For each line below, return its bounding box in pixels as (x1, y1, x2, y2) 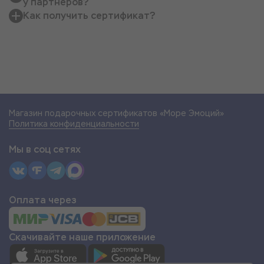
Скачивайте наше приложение (9, 231, 156, 244)
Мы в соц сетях (9, 143, 81, 156)
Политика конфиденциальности (9, 118, 139, 130)
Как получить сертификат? (23, 9, 156, 22)
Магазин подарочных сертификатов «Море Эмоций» (9, 108, 224, 119)
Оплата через (9, 194, 77, 207)
